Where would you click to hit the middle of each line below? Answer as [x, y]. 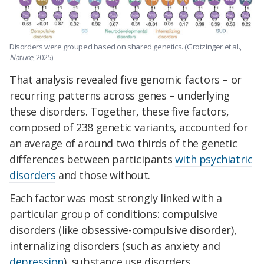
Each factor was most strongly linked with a [116, 198]
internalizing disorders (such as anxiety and [115, 246]
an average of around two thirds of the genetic [123, 143]
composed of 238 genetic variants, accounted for [129, 127]
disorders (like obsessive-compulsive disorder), [123, 230]
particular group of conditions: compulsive [114, 214]
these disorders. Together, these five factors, [119, 111]
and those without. [103, 175]
